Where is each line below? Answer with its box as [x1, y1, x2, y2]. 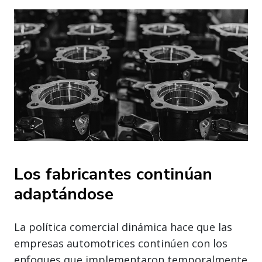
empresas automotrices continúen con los [14, 236, 227, 250]
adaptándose [14, 182, 113, 205]
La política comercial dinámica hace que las [14, 219, 232, 234]
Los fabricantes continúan [14, 163, 212, 185]
